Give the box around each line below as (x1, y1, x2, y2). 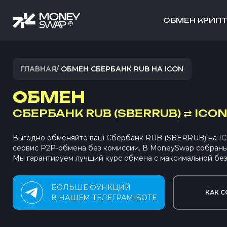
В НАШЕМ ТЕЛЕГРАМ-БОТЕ (51, 193, 157, 202)
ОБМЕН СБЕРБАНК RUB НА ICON (61, 64, 183, 73)
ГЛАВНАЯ (21, 64, 56, 73)
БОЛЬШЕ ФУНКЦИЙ (51, 183, 131, 192)
